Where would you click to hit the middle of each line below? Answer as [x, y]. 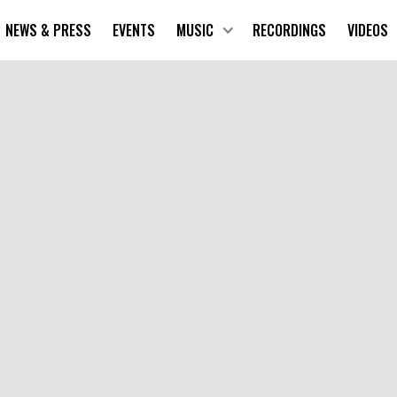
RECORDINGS [289, 30]
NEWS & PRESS [48, 30]
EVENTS [133, 30]
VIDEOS [367, 30]
